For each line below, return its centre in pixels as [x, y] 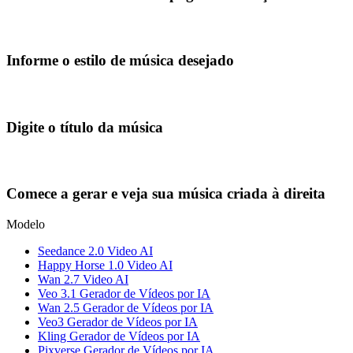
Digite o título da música [85, 127]
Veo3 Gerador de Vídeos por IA [118, 321]
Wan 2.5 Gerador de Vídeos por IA [126, 307]
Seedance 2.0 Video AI [95, 251]
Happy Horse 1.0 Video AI [105, 265]
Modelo [26, 224]
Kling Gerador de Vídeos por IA [119, 336]
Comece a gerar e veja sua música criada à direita [166, 194]
